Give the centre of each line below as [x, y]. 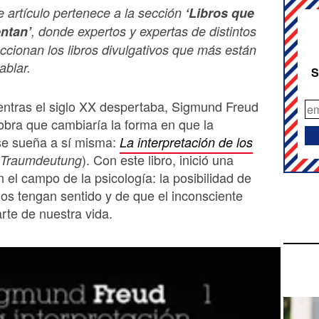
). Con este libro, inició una [158, 159]
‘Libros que [220, 12]
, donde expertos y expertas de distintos [144, 31]
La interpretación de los [186, 142]
